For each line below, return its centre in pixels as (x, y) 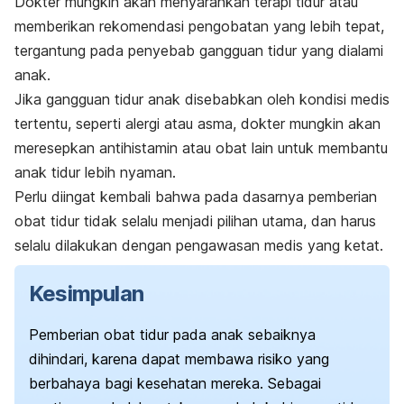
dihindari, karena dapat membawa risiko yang (179, 359)
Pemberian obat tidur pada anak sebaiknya (172, 335)
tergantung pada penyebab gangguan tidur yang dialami (199, 51)
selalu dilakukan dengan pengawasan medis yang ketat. (199, 246)
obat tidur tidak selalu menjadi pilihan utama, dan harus (195, 221)
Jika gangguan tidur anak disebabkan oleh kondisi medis (202, 100)
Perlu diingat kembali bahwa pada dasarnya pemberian (196, 197)
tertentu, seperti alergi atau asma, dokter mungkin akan (197, 124)
